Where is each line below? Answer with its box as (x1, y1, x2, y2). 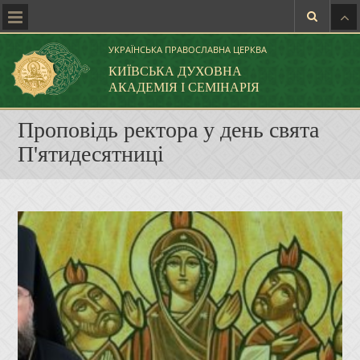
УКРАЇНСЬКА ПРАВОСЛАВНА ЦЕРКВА (108, 43, 267, 55)
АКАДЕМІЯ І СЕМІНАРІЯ (108, 80, 260, 94)
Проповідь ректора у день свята (17, 117, 319, 142)
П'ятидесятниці (17, 141, 164, 166)
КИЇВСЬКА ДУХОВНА (108, 64, 242, 78)
